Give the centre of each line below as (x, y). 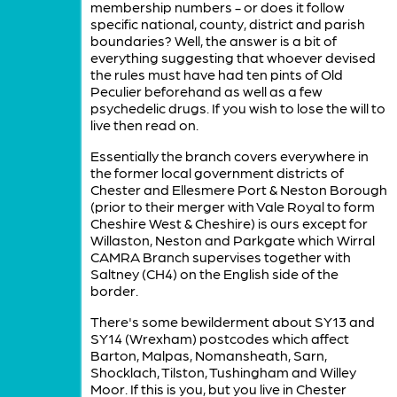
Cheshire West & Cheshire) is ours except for (229, 223)
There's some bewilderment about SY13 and (232, 322)
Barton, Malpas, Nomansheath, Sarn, (208, 355)
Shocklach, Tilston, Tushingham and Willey (223, 372)
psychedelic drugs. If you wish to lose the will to (237, 108)
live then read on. (144, 125)
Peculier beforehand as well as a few (206, 91)
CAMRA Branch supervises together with (220, 257)
